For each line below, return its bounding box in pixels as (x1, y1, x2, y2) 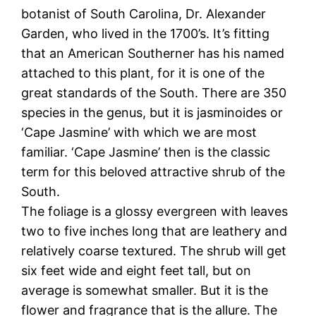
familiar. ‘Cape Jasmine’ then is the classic (21, 144, 271, 159)
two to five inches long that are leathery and (21, 223, 288, 238)
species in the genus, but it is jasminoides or (21, 104, 284, 120)
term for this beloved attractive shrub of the (21, 164, 286, 179)
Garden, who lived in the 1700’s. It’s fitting (21, 25, 270, 41)
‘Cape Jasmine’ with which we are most (21, 124, 257, 140)
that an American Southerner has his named (21, 45, 285, 61)
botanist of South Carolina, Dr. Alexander (21, 6, 267, 21)
